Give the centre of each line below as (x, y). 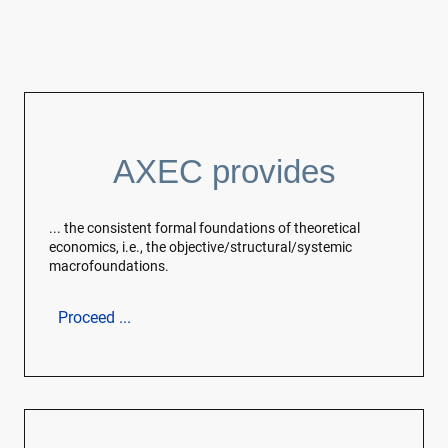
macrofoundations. (109, 266)
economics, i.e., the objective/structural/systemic (200, 247)
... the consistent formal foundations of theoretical (204, 228)
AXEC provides (224, 171)
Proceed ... (94, 318)
